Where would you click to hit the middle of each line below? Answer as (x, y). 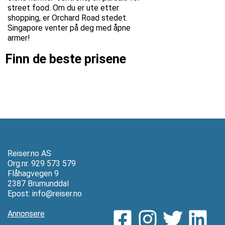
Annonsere (26, 213)
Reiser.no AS (29, 153)
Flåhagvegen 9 (33, 173)
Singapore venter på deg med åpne (69, 28)
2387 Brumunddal (38, 183)
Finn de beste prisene (66, 59)
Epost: (20, 193)
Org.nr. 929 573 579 (42, 163)
